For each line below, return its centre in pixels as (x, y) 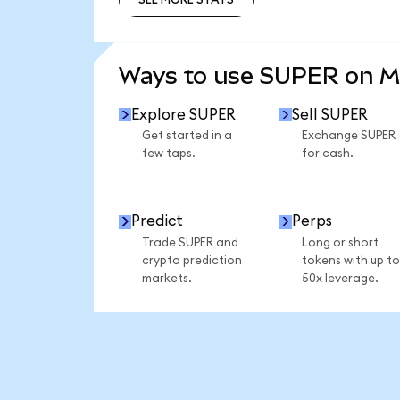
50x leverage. (340, 278)
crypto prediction (192, 260)
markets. (167, 278)
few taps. (168, 154)
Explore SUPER (184, 114)
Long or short (340, 242)
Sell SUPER (329, 114)
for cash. (327, 154)
